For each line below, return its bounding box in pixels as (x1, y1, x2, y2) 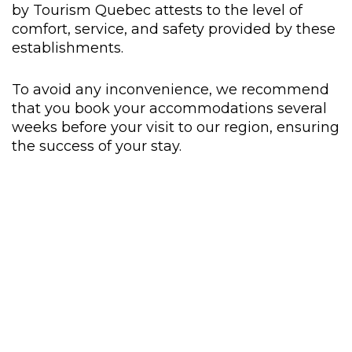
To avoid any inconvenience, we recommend (12, 80, 329, 97)
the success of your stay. (12, 137, 181, 154)
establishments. (12, 38, 123, 56)
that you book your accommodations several (12, 99, 327, 116)
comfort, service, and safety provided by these (12, 20, 335, 37)
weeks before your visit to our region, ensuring (12, 118, 339, 135)
